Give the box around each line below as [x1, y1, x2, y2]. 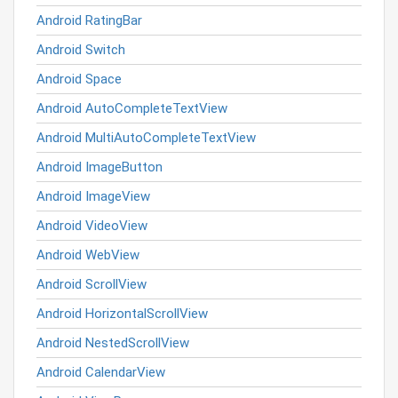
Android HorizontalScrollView [36, 306, 208, 322]
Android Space [36, 71, 122, 87]
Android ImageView [36, 188, 150, 204]
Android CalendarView [36, 364, 165, 380]
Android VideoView [36, 218, 147, 234]
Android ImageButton [36, 159, 163, 175]
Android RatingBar [36, 12, 142, 28]
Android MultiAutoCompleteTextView [36, 130, 256, 146]
